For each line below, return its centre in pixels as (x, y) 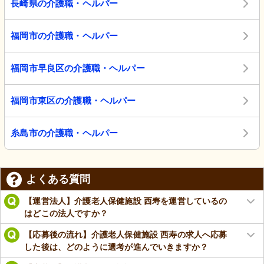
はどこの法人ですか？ (66, 213)
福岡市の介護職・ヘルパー (65, 36)
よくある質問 (58, 179)
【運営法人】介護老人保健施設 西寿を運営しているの (126, 201)
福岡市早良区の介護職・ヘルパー (78, 68)
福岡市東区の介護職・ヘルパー (73, 101)
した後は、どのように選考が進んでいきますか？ (116, 247)
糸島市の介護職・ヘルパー (65, 133)
